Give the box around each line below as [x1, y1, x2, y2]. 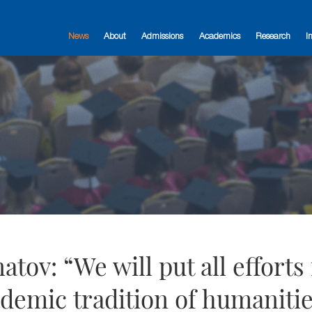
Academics [198, 32, 240, 42]
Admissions [141, 32, 184, 42]
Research [255, 32, 290, 42]
